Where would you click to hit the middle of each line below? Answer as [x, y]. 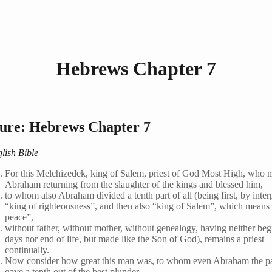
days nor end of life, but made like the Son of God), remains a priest [135, 239]
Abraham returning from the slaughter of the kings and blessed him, [134, 184]
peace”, [19, 217]
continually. [27, 250]
